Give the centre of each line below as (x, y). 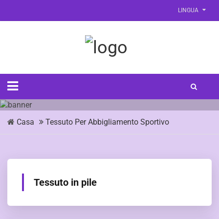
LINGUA (188, 10)
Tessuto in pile (65, 182)
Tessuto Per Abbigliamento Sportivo (107, 122)
